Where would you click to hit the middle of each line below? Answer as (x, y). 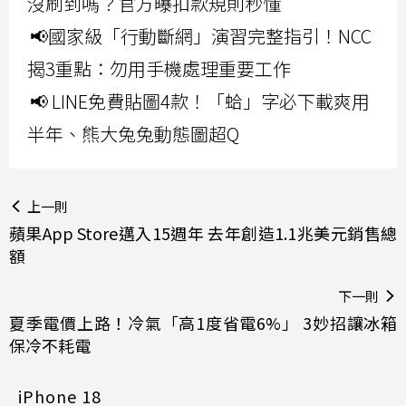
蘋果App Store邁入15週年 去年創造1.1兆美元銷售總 (203, 233)
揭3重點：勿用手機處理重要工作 (159, 69)
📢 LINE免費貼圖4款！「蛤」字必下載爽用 (200, 101)
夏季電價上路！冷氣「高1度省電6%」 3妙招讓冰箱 (203, 323)
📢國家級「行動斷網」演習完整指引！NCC (201, 36)
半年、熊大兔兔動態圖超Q (133, 134)
